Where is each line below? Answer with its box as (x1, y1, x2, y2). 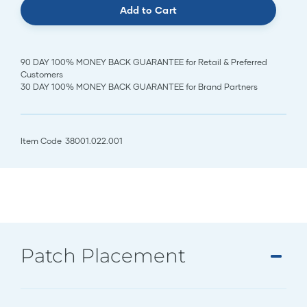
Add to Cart (119, 4, 177, 16)
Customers (21, 69, 63, 80)
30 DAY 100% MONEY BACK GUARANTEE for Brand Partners (21, 82, 258, 93)
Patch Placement (21, 244, 186, 268)
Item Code (21, 136, 62, 147)
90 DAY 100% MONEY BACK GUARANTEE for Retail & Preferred (21, 57, 267, 68)
